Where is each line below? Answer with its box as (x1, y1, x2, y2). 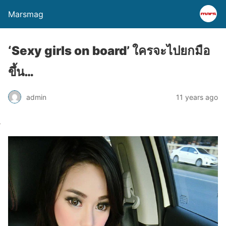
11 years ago (176, 92, 218, 101)
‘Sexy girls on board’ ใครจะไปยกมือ (8, 43, 210, 58)
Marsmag (8, 9, 43, 19)
